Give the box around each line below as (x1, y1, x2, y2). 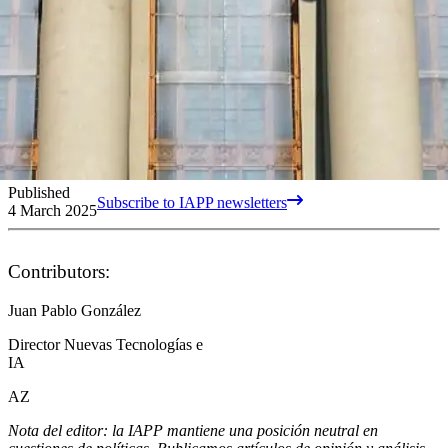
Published (8, 183, 70, 201)
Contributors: (8, 260, 110, 282)
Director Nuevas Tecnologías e (8, 335, 203, 353)
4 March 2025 (8, 201, 97, 219)
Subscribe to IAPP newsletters (97, 193, 287, 211)
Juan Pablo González (8, 301, 141, 319)
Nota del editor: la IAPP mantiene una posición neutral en (8, 421, 378, 439)
